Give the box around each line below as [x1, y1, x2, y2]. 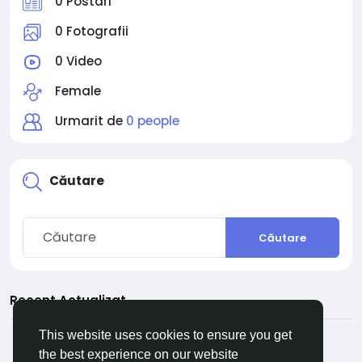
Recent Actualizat [10, 292, 126, 309]
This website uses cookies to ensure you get [39, 328, 292, 343]
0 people [126, 112, 179, 129]
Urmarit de [55, 112, 126, 129]
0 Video [55, 53, 102, 69]
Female [55, 82, 101, 99]
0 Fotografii [55, 23, 128, 40]
